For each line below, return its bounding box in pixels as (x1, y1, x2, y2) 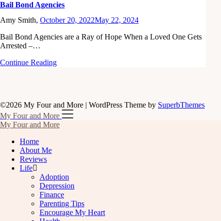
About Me (20, 146, 52, 154)
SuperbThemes (158, 100, 205, 109)
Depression (39, 181, 74, 190)
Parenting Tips (39, 199, 84, 208)
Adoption (39, 172, 69, 181)
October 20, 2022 (40, 15, 95, 24)
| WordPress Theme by (85, 100, 158, 109)
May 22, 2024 (95, 15, 139, 24)
